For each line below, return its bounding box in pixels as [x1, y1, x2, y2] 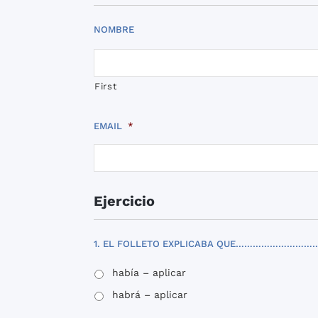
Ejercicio [94, 192, 155, 209]
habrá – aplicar [112, 288, 187, 300]
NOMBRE [94, 23, 134, 35]
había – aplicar [112, 266, 186, 278]
